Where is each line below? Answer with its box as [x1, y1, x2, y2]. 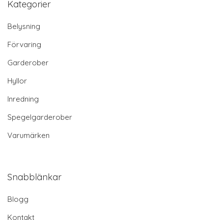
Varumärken [7, 130, 50, 140]
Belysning [7, 21, 40, 31]
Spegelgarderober [7, 112, 72, 122]
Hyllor [7, 76, 27, 85]
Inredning [7, 94, 39, 104]
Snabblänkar [7, 171, 61, 183]
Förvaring [7, 39, 41, 49]
